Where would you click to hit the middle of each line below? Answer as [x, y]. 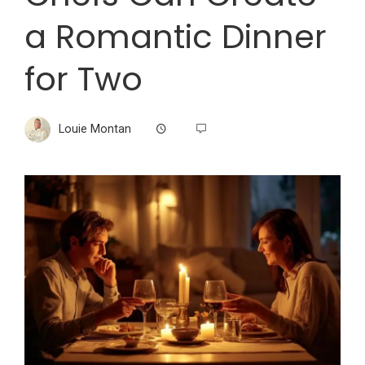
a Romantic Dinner [176, 37]
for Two [84, 79]
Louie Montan [95, 129]
